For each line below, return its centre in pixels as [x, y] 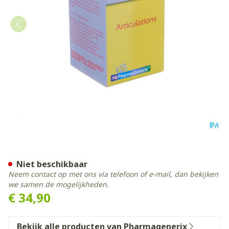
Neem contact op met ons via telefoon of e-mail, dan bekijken [113, 174]
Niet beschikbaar [52, 164]
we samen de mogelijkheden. [59, 184]
